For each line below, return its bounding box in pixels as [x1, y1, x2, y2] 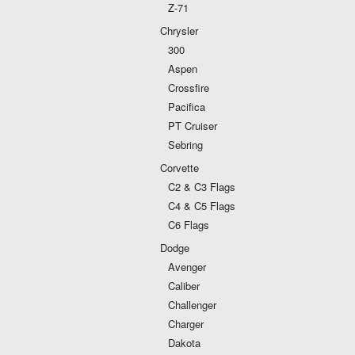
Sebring [168, 137, 203, 152]
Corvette [160, 160, 199, 175]
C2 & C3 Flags [168, 179, 235, 194]
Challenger [168, 297, 216, 312]
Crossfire [168, 80, 209, 95]
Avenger [168, 259, 206, 274]
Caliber [168, 278, 200, 293]
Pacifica [168, 99, 205, 114]
